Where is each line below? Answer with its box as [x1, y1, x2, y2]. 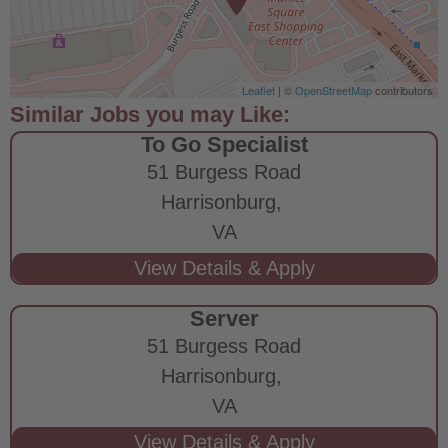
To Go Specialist [140, 131, 308, 157]
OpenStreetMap [295, 81, 372, 98]
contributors [372, 81, 433, 98]
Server [189, 305, 259, 331]
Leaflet [242, 81, 275, 98]
